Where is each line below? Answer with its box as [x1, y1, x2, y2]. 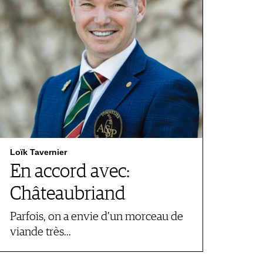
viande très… [10, 226, 71, 238]
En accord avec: [10, 163, 130, 181]
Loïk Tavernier [10, 147, 67, 157]
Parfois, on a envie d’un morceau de [10, 211, 183, 223]
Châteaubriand [10, 185, 126, 204]
